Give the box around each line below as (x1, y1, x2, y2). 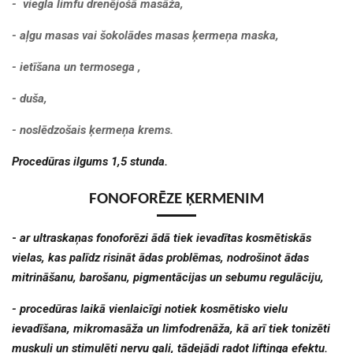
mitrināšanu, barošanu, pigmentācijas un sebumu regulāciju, (12, 270, 324, 285)
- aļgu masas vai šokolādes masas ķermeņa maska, (12, 28, 279, 43)
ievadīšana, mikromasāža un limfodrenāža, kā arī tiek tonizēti (12, 321, 330, 336)
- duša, (12, 91, 47, 106)
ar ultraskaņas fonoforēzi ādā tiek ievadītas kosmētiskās (20, 231, 311, 246)
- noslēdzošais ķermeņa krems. (12, 122, 173, 137)
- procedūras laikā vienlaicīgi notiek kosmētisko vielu (12, 302, 288, 317)
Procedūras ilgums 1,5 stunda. (12, 154, 168, 169)
